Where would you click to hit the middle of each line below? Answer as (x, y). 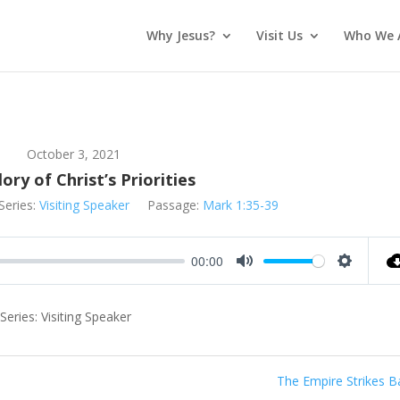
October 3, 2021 (73, 154)
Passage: (173, 205)
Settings (368, 279)
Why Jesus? (180, 35)
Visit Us (279, 35)
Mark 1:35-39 (240, 205)
